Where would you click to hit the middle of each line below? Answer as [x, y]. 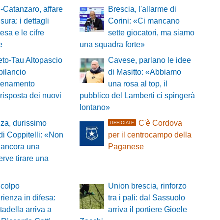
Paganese [126, 147]
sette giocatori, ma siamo [151, 33]
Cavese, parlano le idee [149, 60]
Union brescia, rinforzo [147, 186]
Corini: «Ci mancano [144, 21]
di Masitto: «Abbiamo [144, 72]
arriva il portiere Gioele [147, 210]
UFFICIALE [122, 123]
